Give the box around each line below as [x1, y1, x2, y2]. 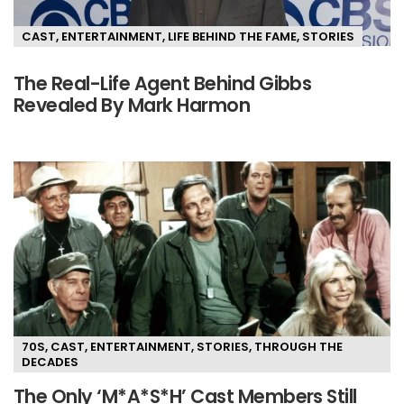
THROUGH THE [254, 337, 343, 355]
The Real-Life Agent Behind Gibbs [14, 70, 312, 97]
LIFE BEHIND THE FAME [168, 27, 297, 45]
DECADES [22, 353, 78, 371]
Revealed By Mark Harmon [14, 92, 251, 119]
